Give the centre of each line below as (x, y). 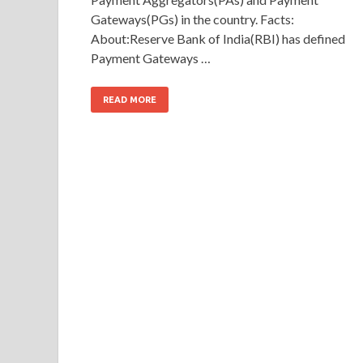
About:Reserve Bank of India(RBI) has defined (218, 38)
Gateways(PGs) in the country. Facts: (192, 19)
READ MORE (130, 99)
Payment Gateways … (151, 58)
